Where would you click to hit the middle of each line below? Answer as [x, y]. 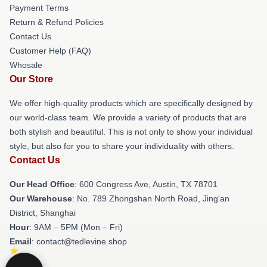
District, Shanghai [43, 213]
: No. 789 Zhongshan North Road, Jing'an [151, 198]
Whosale [26, 65]
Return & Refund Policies [57, 22]
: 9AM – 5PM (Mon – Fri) [76, 227]
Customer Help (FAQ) [50, 51]
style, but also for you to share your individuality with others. [122, 146]
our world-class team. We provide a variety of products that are [128, 117]
